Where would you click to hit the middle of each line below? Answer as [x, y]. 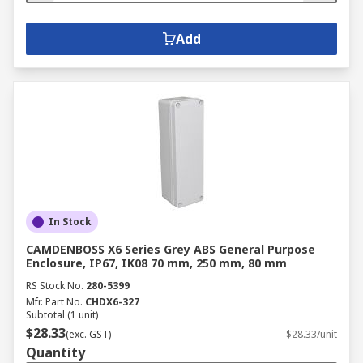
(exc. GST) [88, 334]
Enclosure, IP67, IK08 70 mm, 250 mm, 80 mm [156, 263]
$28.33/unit [312, 334]
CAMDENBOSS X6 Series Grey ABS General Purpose [171, 249]
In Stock [70, 222]
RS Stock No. [55, 286]
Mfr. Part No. [54, 302]
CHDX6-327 [112, 302]
